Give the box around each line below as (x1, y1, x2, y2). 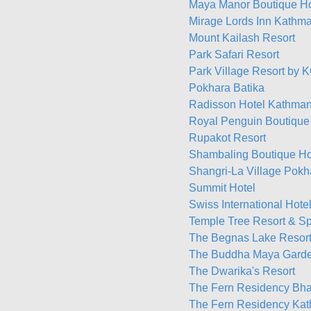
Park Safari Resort (189, 49, 279, 60)
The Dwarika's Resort (189, 265, 295, 277)
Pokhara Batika (189, 82, 264, 94)
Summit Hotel (189, 182, 255, 194)
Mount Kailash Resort (189, 32, 295, 44)
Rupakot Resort (189, 132, 266, 144)
